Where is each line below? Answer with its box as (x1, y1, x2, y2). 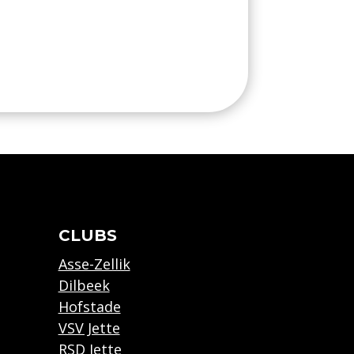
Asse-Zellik (58, 254, 130, 273)
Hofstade (58, 296, 121, 316)
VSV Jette (58, 318, 120, 337)
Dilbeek (58, 275, 110, 295)
